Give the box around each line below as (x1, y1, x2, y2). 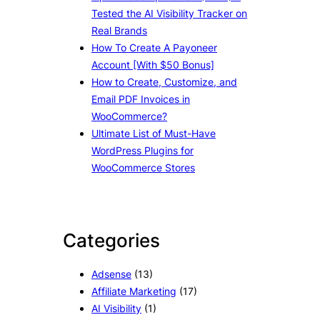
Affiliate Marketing (91, 285, 176, 298)
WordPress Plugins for (91, 144, 194, 157)
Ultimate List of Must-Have (91, 127, 216, 140)
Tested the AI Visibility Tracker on (91, 7, 247, 20)
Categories (63, 229, 160, 251)
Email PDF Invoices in (91, 93, 190, 106)
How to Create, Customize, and (91, 76, 237, 89)
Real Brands (91, 24, 147, 37)
